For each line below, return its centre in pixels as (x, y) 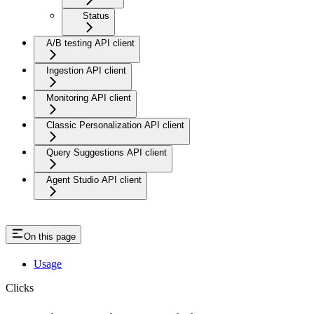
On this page (50, 236)
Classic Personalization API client (115, 125)
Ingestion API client (86, 71)
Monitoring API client (89, 98)
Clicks (20, 287)
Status (96, 16)
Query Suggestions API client (107, 153)
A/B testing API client (90, 43)
